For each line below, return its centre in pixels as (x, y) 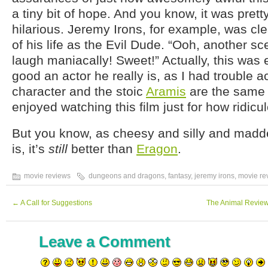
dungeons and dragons (127, 176)
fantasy (179, 176)
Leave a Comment (105, 242)
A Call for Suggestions (56, 203)
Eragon (157, 149)
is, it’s (30, 149)
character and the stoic (79, 91)
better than (102, 149)
